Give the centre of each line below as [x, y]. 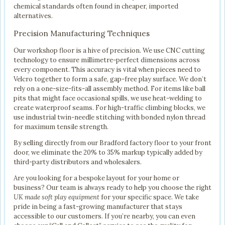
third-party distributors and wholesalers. [78, 162]
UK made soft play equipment [57, 197]
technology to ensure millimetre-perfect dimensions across [107, 60]
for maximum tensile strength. [61, 127]
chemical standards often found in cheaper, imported [96, 7]
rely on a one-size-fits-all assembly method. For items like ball [109, 88]
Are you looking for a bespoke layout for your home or [96, 178]
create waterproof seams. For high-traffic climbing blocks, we [109, 107]
